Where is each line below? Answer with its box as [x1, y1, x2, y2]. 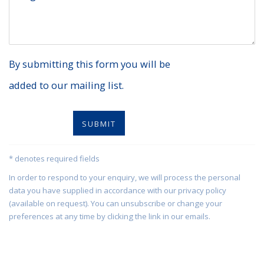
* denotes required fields [9, 153, 100, 164]
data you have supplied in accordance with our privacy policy [9, 185, 226, 196]
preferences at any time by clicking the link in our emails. [9, 211, 210, 222]
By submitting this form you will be [9, 57, 170, 71]
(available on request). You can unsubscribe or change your [9, 198, 222, 209]
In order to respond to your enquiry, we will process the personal [9, 172, 240, 183]
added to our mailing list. [9, 78, 124, 93]
